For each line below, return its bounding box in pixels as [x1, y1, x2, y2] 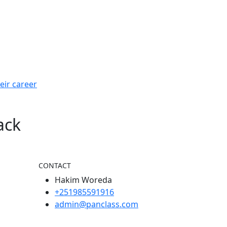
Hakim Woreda [55, 174, 112, 186]
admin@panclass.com [55, 199, 138, 210]
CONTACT [39, 161, 71, 171]
